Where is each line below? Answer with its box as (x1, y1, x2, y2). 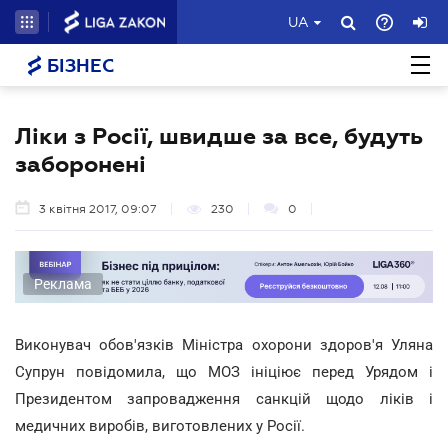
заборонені (15, 151, 146, 177)
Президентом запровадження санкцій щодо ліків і (15, 389, 433, 408)
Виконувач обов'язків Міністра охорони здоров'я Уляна (15, 335, 433, 354)
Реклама (34, 275, 92, 292)
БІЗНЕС (42, 56, 114, 76)
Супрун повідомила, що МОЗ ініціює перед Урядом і (15, 362, 433, 381)
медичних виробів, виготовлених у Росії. (15, 416, 305, 435)
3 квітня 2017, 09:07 (39, 202, 157, 216)
